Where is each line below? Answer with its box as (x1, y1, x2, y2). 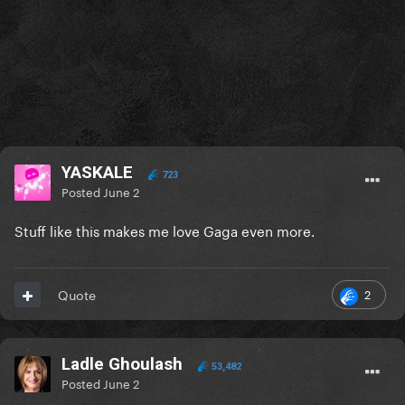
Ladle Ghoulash (61, 353, 183, 375)
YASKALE (61, 162, 133, 184)
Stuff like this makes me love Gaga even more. (14, 219, 318, 241)
